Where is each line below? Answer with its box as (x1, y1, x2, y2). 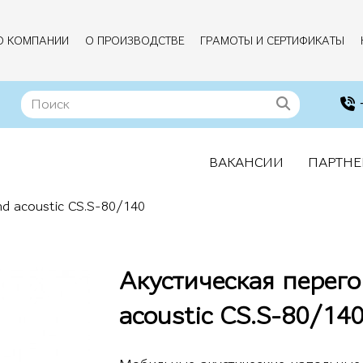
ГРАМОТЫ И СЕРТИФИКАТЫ (200, 36, 344, 47)
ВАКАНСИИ (209, 156, 284, 169)
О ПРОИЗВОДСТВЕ (85, 36, 184, 47)
